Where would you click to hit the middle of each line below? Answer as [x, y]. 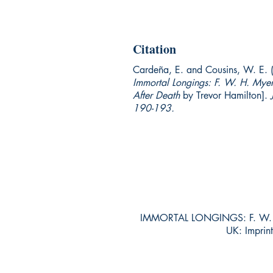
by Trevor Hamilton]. [227, 95]
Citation [154, 49]
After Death [158, 95]
